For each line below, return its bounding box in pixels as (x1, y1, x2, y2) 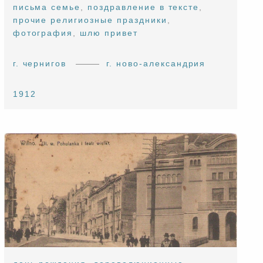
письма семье (12, 2, 81, 12)
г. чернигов (12, 59, 67, 69)
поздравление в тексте (87, 2, 200, 12)
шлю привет (80, 28, 138, 38)
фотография (12, 28, 73, 38)
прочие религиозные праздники (12, 15, 167, 25)
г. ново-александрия (106, 59, 206, 69)
